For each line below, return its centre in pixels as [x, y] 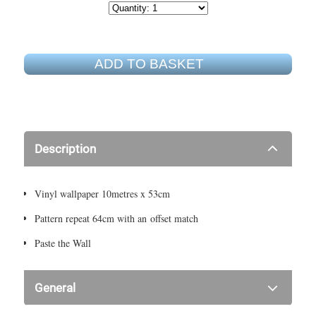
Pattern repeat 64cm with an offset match [117, 218]
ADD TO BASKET [149, 63]
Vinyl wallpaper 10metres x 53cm [103, 193]
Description [66, 148]
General [55, 287]
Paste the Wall [63, 243]
